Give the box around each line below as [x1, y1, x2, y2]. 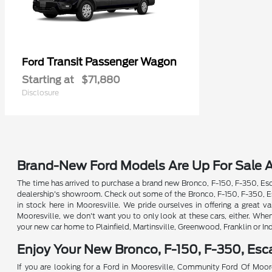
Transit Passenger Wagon [47, 56, 177, 68]
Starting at [22, 74, 74, 86]
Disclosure [22, 88, 59, 97]
